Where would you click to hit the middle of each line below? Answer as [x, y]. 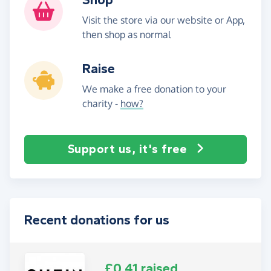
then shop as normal [126, 34]
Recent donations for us [97, 220]
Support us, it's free [127, 149]
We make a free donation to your [154, 89]
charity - [101, 103]
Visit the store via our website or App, [164, 20]
